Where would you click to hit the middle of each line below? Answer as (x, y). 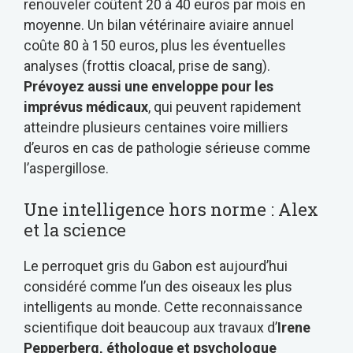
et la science (75, 230)
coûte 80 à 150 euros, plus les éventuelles (155, 45)
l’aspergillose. (66, 168)
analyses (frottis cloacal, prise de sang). (147, 65)
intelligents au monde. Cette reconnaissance (163, 307)
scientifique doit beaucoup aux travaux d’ (150, 328)
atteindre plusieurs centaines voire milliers (156, 127)
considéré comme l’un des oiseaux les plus (158, 287)
